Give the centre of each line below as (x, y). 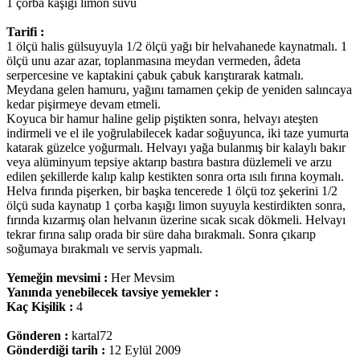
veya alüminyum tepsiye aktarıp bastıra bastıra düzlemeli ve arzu (169, 162)
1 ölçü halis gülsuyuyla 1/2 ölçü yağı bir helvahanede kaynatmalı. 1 (177, 47)
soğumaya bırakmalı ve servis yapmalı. (104, 249)
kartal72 (92, 336)
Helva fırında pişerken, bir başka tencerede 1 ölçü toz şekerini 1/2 (172, 191)
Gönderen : (39, 336)
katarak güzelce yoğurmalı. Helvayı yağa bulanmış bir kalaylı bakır (176, 148)
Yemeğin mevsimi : (59, 278)
